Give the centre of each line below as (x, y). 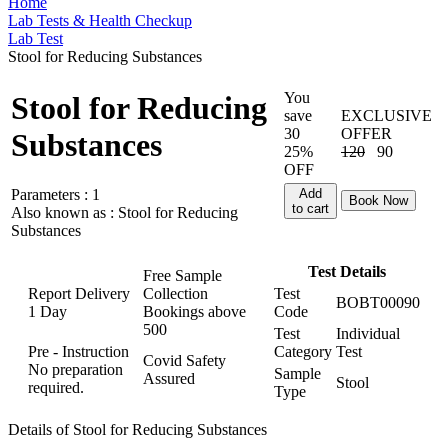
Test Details (347, 271)
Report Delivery (79, 293)
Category (303, 351)
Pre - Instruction (78, 351)
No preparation (75, 369)
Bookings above (194, 311)
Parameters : (51, 194)
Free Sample (182, 275)
